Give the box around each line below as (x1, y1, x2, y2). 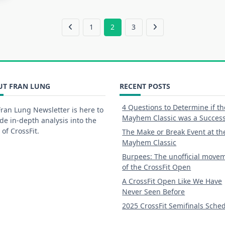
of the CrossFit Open (122, 162, 191, 172)
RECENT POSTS (120, 81, 170, 91)
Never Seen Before (122, 186, 185, 196)
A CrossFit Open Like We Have (122, 176, 222, 186)
